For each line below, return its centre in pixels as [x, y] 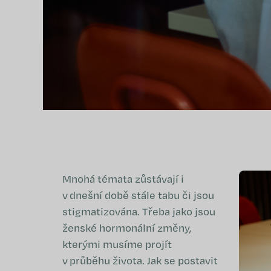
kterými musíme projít [117, 244]
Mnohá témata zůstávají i [123, 179]
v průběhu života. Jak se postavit [140, 260]
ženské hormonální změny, [127, 228]
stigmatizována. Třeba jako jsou [139, 211]
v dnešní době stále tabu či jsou [138, 195]
